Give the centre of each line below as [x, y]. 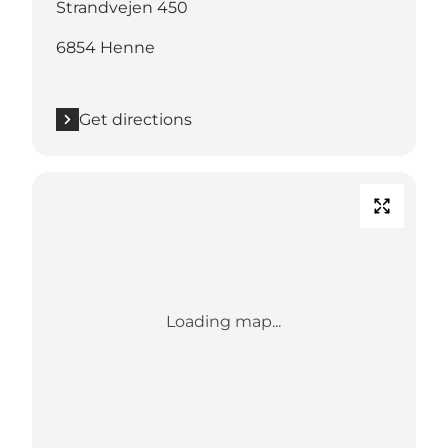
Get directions [135, 119]
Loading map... [224, 321]
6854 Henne [105, 47]
